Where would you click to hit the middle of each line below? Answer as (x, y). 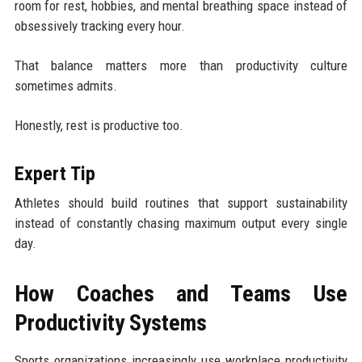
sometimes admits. (65, 85)
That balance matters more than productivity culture (181, 65)
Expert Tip (55, 173)
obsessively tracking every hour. (99, 25)
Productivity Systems (110, 322)
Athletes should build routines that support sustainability (181, 202)
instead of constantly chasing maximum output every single (181, 223)
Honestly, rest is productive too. (99, 125)
